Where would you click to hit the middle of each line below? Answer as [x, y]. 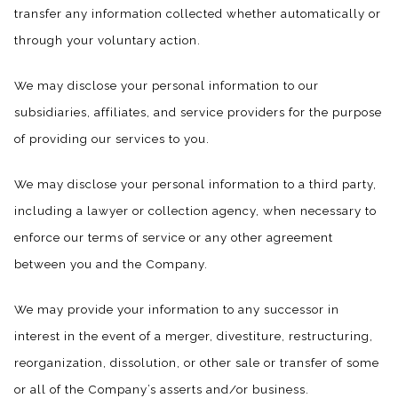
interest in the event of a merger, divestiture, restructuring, [194, 335]
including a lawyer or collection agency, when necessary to [195, 210]
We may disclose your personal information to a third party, [195, 183]
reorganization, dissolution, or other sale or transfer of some [197, 362]
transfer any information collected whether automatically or [198, 14]
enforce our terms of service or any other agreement [174, 237]
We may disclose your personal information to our [167, 85]
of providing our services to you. [112, 138]
